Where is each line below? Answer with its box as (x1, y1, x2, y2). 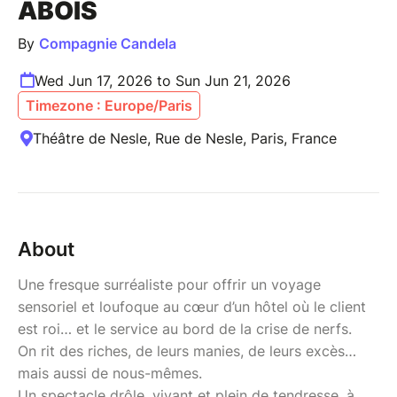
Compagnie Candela (39, 34, 176, 52)
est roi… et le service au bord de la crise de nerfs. (18, 319, 352, 338)
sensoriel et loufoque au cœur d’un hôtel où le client (18, 297, 366, 315)
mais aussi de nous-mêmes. (18, 363, 202, 382)
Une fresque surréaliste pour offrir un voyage (18, 275, 321, 293)
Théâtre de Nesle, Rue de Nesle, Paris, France (33, 128, 337, 147)
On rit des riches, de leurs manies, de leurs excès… (18, 341, 356, 360)
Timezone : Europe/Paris (26, 96, 192, 114)
